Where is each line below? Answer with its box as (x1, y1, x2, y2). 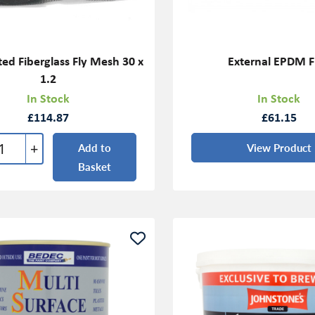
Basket (77, 159, 111, 174)
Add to (77, 140, 111, 155)
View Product (246, 140, 311, 155)
